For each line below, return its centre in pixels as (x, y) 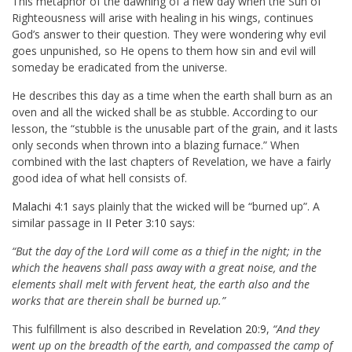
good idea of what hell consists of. (99, 178)
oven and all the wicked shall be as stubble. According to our (165, 112)
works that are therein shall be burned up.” (119, 301)
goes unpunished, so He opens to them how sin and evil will (164, 51)
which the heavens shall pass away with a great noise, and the (164, 268)
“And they (296, 329)
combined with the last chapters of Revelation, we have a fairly (171, 162)
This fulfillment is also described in (100, 329)
